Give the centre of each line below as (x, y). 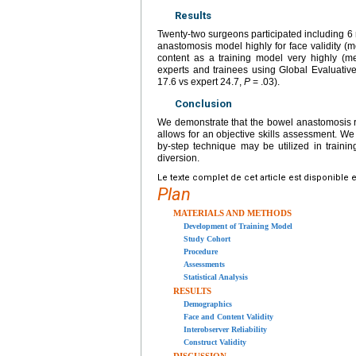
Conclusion (203, 104)
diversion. (178, 159)
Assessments (204, 265)
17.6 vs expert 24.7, (201, 82)
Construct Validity (215, 342)
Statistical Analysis (216, 277)
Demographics (208, 304)
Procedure (201, 252)
